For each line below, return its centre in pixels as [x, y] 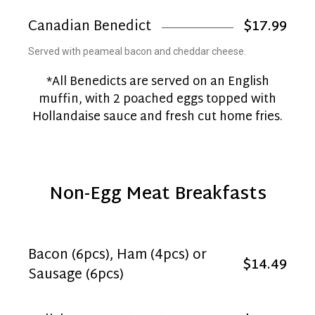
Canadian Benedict [90, 27]
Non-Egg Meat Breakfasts [157, 194]
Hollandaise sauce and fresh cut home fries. [157, 117]
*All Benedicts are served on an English [157, 82]
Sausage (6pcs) [76, 275]
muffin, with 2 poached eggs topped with [157, 99]
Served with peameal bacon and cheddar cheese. [137, 51]
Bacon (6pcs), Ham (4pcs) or [117, 255]
